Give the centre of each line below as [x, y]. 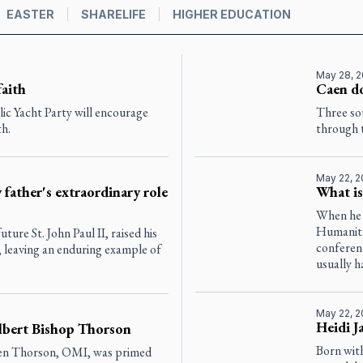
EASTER [30, 14]
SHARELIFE [113, 14]
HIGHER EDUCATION [232, 14]
